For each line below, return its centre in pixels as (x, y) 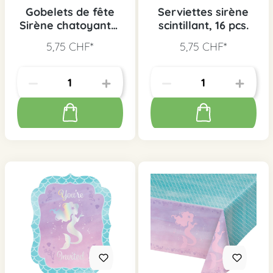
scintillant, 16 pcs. (203, 26)
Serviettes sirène (203, 12)
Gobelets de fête (70, 12)
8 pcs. (70, 39)
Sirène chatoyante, (70, 26)
